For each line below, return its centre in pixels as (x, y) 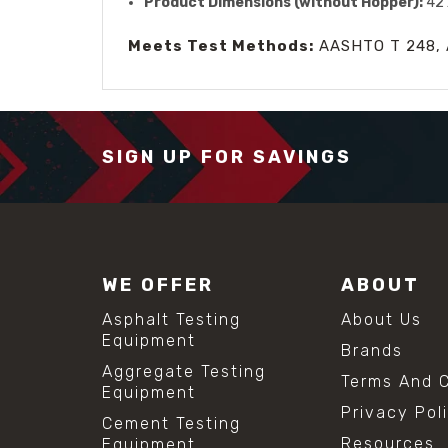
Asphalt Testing (171, 319)
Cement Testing (171, 423)
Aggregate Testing (184, 371)
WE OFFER (158, 284)
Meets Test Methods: (221, 45)
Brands (372, 350)
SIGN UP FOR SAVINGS (227, 156)
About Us (382, 319)
